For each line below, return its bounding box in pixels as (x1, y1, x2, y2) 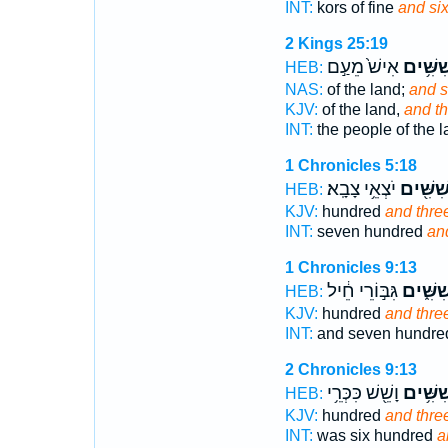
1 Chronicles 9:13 (284, 259, 417, 276)
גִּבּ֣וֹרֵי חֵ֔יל (326, 280, 398, 302)
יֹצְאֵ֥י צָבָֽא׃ (326, 178, 396, 200)
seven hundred (312, 223, 427, 240)
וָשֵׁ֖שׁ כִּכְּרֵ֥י (326, 382, 399, 404)
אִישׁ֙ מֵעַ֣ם (326, 56, 399, 78)
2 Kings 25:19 (284, 35, 388, 52)
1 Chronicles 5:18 (284, 157, 417, 174)
